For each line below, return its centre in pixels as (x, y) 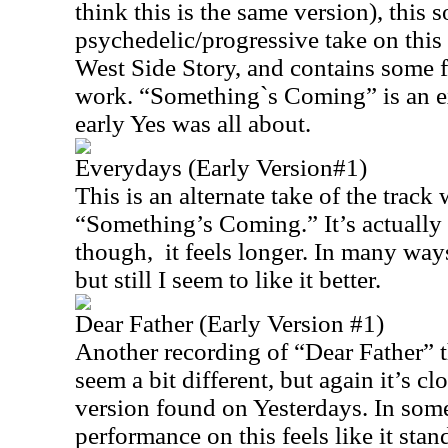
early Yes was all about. (193, 123)
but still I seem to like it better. (228, 279)
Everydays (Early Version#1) (221, 167)
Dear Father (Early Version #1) (229, 323)
